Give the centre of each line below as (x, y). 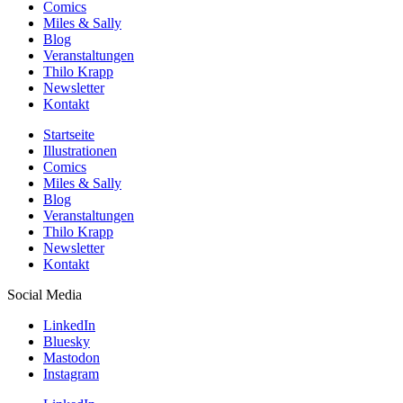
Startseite (69, 135)
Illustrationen (80, 151)
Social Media (45, 295)
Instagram (71, 374)
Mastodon (72, 358)
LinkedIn (69, 326)
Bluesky (67, 342)
